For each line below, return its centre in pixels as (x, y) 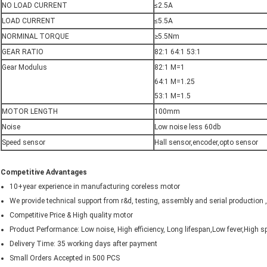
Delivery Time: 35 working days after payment (83, 244)
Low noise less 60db (187, 127)
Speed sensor (24, 143)
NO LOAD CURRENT (35, 6)
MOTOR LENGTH (30, 112)
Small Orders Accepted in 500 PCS (65, 258)
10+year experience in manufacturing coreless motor (95, 187)
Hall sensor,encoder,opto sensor (206, 143)
